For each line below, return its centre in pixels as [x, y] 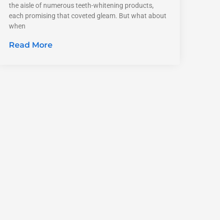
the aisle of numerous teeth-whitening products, [81, 5]
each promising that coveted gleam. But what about [87, 15]
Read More [30, 45]
